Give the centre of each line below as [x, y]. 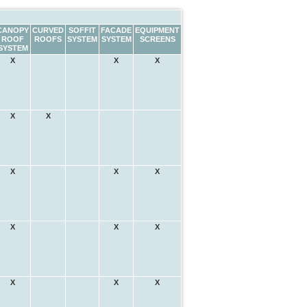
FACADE [116, 30]
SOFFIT [82, 30]
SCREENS [157, 39]
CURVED [48, 30]
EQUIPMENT [157, 30]
